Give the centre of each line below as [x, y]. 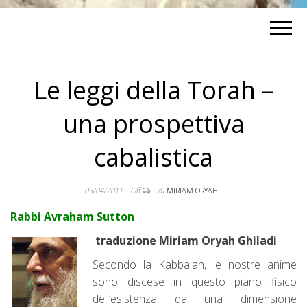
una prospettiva [153, 124]
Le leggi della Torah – [153, 90]
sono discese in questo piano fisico [195, 282]
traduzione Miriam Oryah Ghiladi [186, 241]
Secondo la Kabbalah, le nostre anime [195, 265]
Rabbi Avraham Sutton [72, 217]
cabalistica [153, 157]
